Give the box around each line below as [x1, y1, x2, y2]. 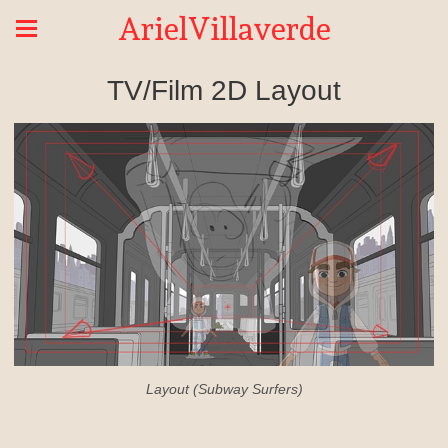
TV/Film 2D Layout [107, 75, 341, 106]
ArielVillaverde [117, 12, 331, 46]
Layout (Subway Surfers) [145, 380, 303, 397]
